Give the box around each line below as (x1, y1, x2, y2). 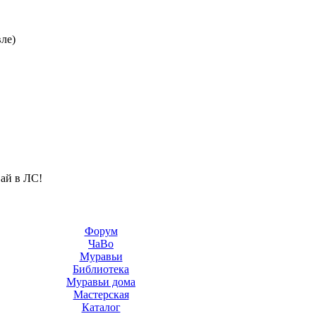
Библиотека (73, 263, 129, 275)
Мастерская (73, 288, 129, 300)
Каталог (81, 301, 121, 313)
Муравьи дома (66, 276, 135, 288)
